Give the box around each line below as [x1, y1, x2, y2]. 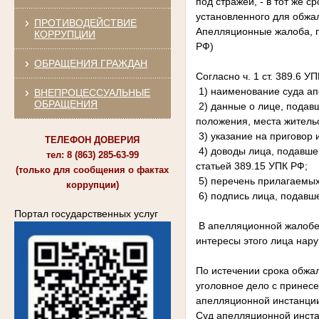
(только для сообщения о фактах [16, 164, 169, 176]
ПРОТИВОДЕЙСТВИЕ [33, 16, 137, 28]
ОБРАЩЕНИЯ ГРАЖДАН [33, 57, 147, 69]
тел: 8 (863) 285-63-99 [46, 150, 139, 161]
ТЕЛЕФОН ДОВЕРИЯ [45, 135, 140, 146]
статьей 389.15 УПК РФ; [195, 159, 308, 172]
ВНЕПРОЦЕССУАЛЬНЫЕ [33, 86, 150, 98]
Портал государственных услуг [14, 208, 158, 220]
